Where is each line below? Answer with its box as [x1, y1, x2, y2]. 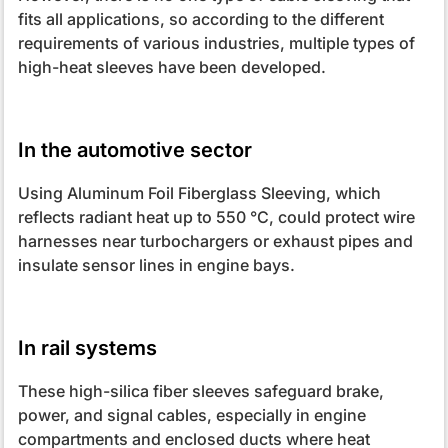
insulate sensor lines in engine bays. [17, 255, 295, 276]
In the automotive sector [17, 138, 252, 163]
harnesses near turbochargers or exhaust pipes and [17, 231, 413, 252]
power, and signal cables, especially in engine [17, 405, 366, 426]
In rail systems [17, 336, 157, 361]
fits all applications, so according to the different [17, 9, 384, 30]
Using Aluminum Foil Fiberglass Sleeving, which [17, 183, 381, 204]
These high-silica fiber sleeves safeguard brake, [17, 381, 384, 402]
